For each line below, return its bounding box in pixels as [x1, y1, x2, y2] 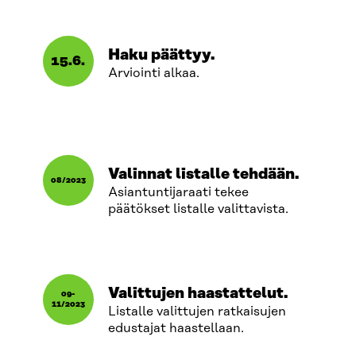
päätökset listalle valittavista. [107, 201, 292, 216]
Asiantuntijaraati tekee [107, 184, 249, 199]
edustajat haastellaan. [107, 320, 244, 335]
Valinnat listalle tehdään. [107, 165, 299, 183]
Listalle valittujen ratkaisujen [107, 304, 286, 319]
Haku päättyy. [107, 46, 215, 64]
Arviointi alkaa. [107, 65, 199, 80]
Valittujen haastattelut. [107, 284, 288, 302]
